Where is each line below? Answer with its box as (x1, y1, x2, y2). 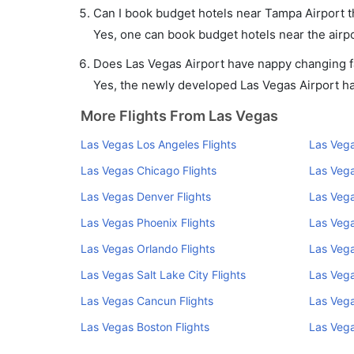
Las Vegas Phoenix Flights (81, 216, 215, 229)
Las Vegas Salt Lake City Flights (81, 268, 246, 281)
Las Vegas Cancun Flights (81, 294, 213, 307)
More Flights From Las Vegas (81, 107, 278, 124)
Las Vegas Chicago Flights (81, 164, 217, 177)
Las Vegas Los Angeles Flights (81, 137, 236, 151)
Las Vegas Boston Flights (81, 320, 209, 333)
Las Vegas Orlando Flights (81, 242, 215, 255)
